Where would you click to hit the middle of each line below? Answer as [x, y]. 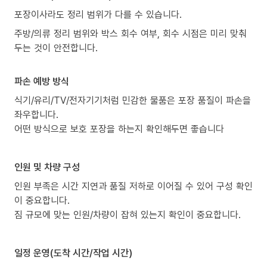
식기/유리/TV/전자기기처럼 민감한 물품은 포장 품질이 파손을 [133, 100]
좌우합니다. [36, 114]
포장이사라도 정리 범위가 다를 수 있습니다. [98, 14]
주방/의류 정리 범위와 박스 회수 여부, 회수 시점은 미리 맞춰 [131, 33]
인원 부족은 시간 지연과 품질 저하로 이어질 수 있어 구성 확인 [133, 186]
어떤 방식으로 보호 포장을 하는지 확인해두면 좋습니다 [119, 128]
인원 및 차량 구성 [47, 167]
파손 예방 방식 [42, 81]
